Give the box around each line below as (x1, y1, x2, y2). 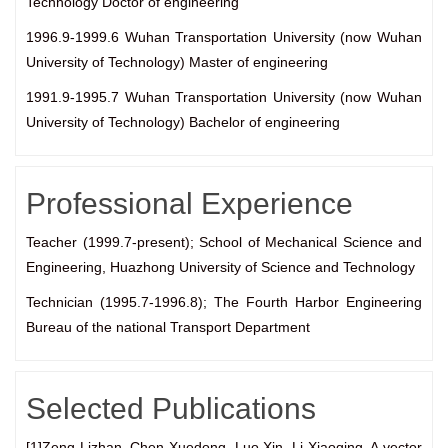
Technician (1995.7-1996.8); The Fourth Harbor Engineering (26, 294, 422, 311)
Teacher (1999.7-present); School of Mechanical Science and (26, 234, 422, 251)
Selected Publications (26, 392, 316, 426)
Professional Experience (26, 187, 353, 221)
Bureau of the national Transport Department (26, 319, 310, 336)
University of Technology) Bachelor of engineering (26, 114, 340, 131)
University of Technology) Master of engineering (26, 54, 328, 71)
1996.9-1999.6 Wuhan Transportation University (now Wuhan (26, 29, 422, 46)
